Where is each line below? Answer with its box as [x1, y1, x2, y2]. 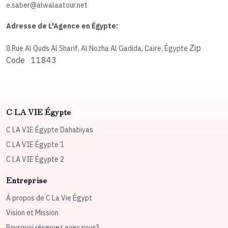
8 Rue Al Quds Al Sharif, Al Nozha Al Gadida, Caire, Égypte [6, 44, 189, 53]
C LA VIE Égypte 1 [6, 140, 64, 150]
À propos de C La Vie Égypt [6, 193, 92, 203]
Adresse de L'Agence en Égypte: [6, 21, 118, 31]
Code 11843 [6, 55, 56, 66]
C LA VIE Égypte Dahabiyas [6, 125, 93, 135]
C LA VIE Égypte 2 [6, 155, 64, 164]
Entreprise [6, 174, 47, 186]
